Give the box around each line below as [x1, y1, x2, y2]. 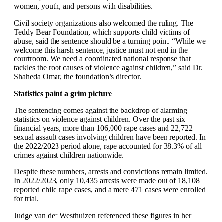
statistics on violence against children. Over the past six [14, 115, 185, 123]
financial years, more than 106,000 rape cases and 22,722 [14, 124, 193, 132]
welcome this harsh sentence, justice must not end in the [14, 46, 188, 54]
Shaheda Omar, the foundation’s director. [14, 72, 141, 81]
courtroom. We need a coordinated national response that [14, 55, 191, 63]
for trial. [14, 194, 39, 203]
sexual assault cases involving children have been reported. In [14, 133, 206, 141]
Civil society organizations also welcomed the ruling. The [14, 19, 193, 27]
